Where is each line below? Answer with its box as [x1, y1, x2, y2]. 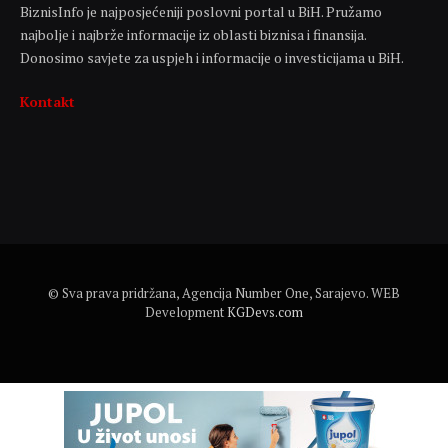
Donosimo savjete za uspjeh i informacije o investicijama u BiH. [20, 48, 404, 68]
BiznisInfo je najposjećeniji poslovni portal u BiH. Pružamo [20, 2, 382, 22]
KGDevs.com [227, 303, 303, 322]
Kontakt [20, 92, 75, 112]
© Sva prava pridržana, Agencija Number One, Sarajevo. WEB [48, 284, 400, 303]
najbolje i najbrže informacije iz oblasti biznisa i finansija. [20, 25, 366, 45]
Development [145, 303, 227, 322]
